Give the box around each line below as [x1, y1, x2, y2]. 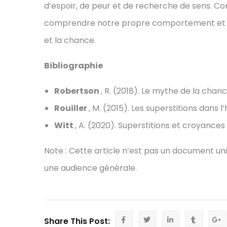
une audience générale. [44, 162, 137, 174]
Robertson [54, 85, 101, 97]
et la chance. [44, 34, 96, 47]
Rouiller [54, 102, 89, 115]
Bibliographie [44, 60, 103, 72]
